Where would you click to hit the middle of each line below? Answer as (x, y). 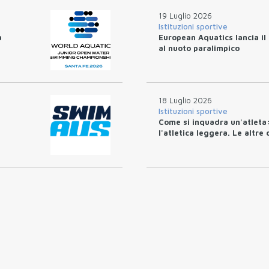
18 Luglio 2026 (185, 100)
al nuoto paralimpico (199, 48)
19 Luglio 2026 (185, 15)
